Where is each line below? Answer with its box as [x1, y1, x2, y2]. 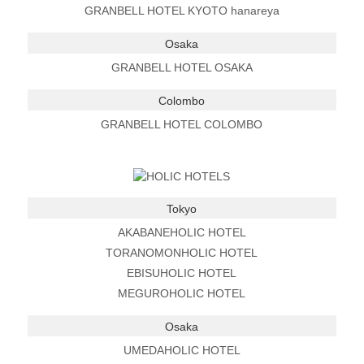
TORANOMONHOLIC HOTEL [106, 245, 258, 259]
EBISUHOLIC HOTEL [127, 266, 237, 279]
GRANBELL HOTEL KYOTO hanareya [84, 3, 279, 17]
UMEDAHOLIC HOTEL [123, 343, 240, 357]
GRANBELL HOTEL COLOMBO [101, 117, 263, 131]
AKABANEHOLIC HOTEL [117, 225, 246, 239]
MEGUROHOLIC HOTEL [118, 286, 246, 300]
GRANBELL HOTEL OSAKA [110, 60, 253, 74]
